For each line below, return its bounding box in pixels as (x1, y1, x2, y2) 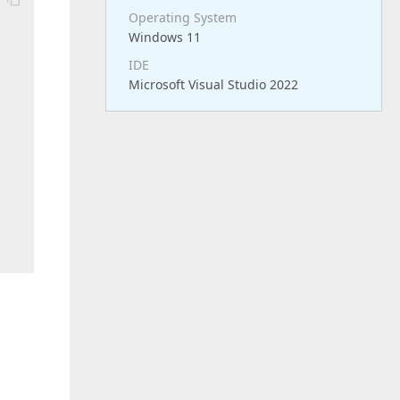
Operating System (129, 9, 237, 26)
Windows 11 (129, 29, 201, 46)
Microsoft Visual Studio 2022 (129, 76, 298, 93)
